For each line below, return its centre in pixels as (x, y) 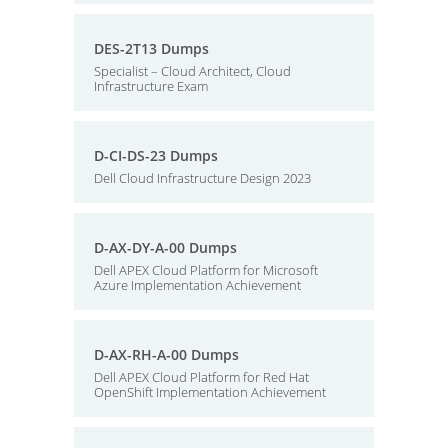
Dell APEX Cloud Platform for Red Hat (201, 377)
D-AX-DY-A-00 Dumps (165, 247)
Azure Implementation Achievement (197, 285)
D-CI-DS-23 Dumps (156, 155)
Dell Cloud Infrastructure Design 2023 (202, 178)
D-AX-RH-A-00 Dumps (166, 354)
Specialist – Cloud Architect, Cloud (192, 71)
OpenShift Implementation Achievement (210, 392)
